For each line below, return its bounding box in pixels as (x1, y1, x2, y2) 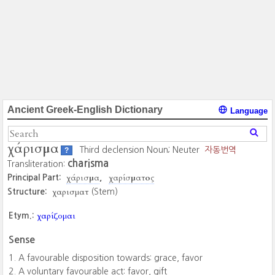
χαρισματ (52, 186, 89, 198)
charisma (68, 158, 109, 169)
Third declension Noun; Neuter (80, 145, 200, 154)
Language (227, 106, 268, 115)
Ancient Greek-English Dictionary (7, 104, 163, 115)
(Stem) (91, 187, 118, 196)
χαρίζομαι (37, 210, 76, 222)
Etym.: (9, 211, 35, 220)
